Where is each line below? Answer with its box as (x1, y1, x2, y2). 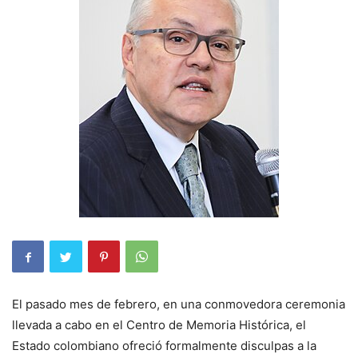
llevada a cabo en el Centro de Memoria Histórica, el (12, 317, 306, 332)
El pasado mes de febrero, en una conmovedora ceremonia (12, 296, 345, 312)
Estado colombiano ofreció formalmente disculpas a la (12, 338, 316, 353)
